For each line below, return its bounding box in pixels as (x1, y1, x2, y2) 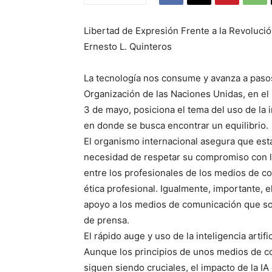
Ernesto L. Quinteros (84, 41, 172, 53)
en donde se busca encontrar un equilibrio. (84, 120, 268, 132)
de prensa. (84, 214, 129, 226)
